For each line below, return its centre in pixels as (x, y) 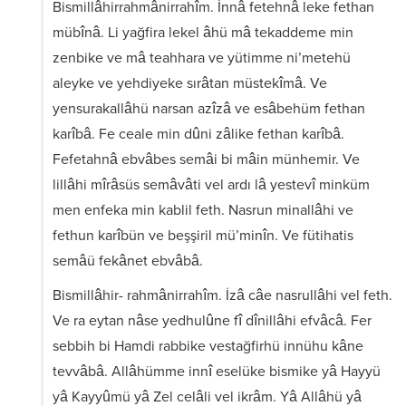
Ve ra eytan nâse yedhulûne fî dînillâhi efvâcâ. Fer (212, 321)
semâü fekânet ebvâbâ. (128, 261)
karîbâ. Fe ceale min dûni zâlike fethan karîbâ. (198, 134)
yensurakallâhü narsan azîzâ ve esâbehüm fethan (209, 109)
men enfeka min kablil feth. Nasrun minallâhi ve (203, 210)
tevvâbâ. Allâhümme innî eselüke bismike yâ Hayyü (217, 372)
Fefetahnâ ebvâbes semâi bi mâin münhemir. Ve (206, 159)
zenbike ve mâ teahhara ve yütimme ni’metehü (202, 58)
